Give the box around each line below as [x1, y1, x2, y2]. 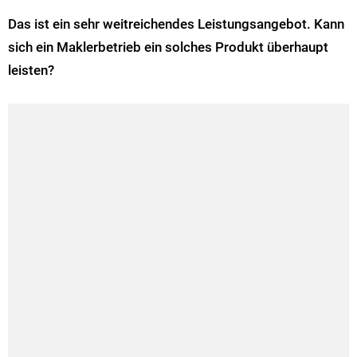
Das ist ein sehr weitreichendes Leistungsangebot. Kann [8, 16, 344, 33]
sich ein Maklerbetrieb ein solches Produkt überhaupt [8, 39, 328, 56]
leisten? [8, 62, 54, 79]
